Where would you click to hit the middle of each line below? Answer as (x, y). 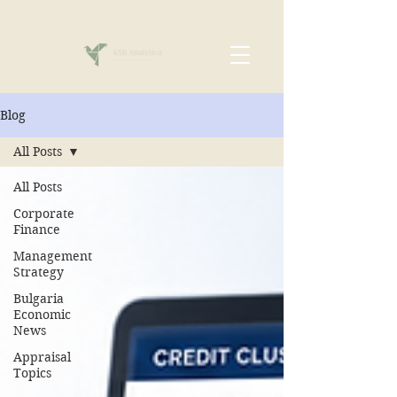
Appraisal (42, 357)
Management (53, 256)
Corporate (44, 214)
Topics (32, 373)
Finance (37, 230)
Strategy (39, 272)
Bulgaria (39, 299)
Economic (42, 315)
